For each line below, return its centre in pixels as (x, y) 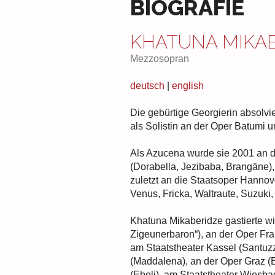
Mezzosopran (160, 59)
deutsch (147, 86)
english (188, 86)
